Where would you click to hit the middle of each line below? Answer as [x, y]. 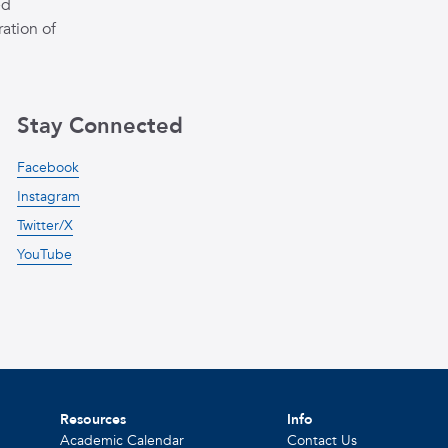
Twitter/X [44, 225]
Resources [93, 419]
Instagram [48, 196]
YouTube [44, 254]
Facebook [47, 167]
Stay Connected [99, 126]
